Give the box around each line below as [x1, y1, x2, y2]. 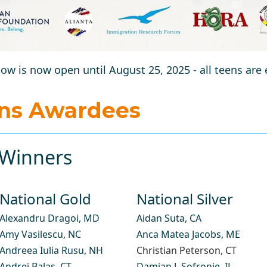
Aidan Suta [136, 211, 185, 225]
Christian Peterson [136, 243, 221, 257]
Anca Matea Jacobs [136, 227, 221, 241]
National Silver [136, 188, 237, 209]
